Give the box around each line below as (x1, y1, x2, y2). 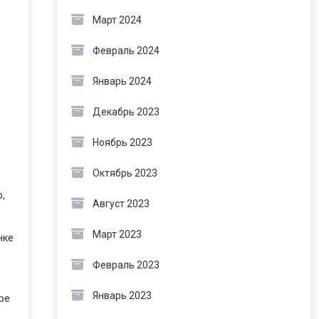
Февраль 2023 (92, 259, 159, 271)
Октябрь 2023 (92, 167, 157, 179)
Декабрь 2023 (92, 106, 159, 117)
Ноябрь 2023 (92, 137, 152, 148)
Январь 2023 (92, 290, 152, 301)
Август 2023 (92, 198, 150, 209)
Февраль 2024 (92, 45, 159, 56)
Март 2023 (92, 229, 142, 240)
